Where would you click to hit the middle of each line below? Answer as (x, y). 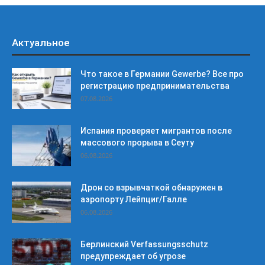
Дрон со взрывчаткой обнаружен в (151, 188)
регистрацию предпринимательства (155, 86)
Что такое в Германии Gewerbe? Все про (162, 74)
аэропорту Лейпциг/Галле (134, 199)
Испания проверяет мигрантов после (156, 131)
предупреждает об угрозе (133, 256)
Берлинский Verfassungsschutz (144, 244)
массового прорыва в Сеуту (137, 143)
